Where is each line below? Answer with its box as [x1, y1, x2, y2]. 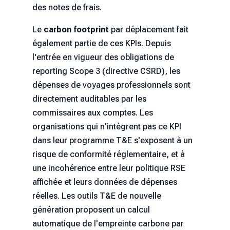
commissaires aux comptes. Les [32, 108, 153, 118]
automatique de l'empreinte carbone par [32, 219, 184, 229]
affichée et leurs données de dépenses [32, 177, 177, 187]
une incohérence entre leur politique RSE [32, 163, 185, 174]
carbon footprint [43, 25, 109, 35]
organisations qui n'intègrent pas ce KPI [32, 122, 181, 132]
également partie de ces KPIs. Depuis [32, 39, 171, 49]
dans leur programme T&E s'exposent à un [32, 136, 193, 146]
